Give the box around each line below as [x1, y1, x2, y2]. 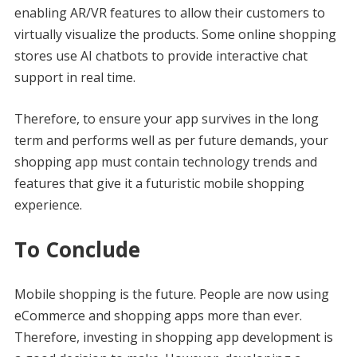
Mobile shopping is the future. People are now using [14, 284, 329, 303]
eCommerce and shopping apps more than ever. [14, 306, 302, 324]
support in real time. [14, 68, 135, 86]
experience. [14, 195, 82, 214]
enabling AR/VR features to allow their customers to [14, 3, 325, 22]
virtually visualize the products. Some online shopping [14, 25, 336, 43]
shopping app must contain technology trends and [14, 152, 317, 171]
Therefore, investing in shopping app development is [14, 328, 333, 346]
